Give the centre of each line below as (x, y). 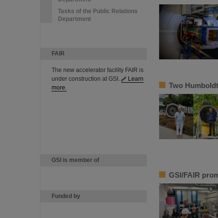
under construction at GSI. (86, 79)
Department (74, 19)
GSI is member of (75, 160)
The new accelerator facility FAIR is (98, 70)
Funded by (66, 196)
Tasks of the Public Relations (98, 11)
